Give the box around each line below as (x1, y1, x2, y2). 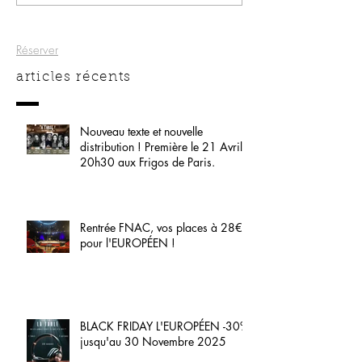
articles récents (16, 70, 133, 85)
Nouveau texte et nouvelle (80, 124, 203, 140)
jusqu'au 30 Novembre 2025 (80, 334, 226, 350)
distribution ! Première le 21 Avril (80, 139, 242, 155)
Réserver (16, 42, 58, 59)
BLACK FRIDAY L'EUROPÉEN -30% (80, 318, 249, 335)
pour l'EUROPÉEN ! (80, 235, 175, 251)
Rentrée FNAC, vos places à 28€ (80, 220, 242, 236)
